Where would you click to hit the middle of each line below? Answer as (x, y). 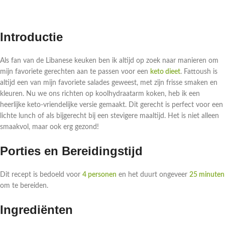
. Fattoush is (199, 72)
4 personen (99, 175)
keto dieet (165, 72)
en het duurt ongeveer (153, 175)
